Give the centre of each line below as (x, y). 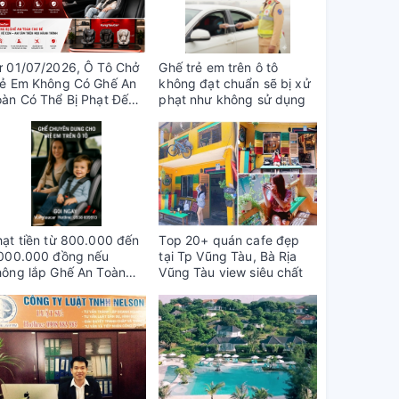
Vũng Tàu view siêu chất (231, 273)
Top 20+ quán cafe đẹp (229, 240)
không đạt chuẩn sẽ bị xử (235, 83)
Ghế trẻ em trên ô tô (219, 67)
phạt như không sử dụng (232, 99)
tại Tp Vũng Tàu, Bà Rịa (228, 256)
